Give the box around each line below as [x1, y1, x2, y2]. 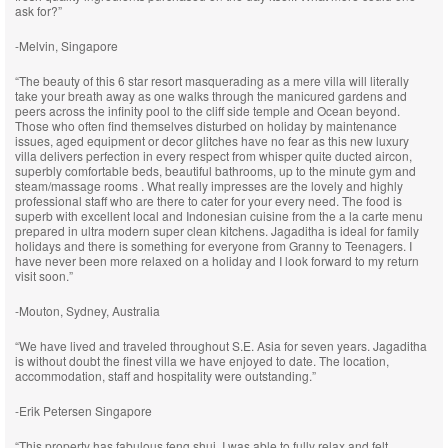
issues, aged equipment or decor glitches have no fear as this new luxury [15, 132, 409, 149]
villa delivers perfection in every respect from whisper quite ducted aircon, [15, 147, 412, 164]
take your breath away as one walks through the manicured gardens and [15, 87, 407, 104]
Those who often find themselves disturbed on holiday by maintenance [15, 117, 397, 134]
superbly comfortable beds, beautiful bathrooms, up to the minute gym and [15, 162, 416, 179]
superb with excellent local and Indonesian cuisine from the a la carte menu [15, 207, 423, 224]
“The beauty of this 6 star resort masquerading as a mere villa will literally [15, 72, 409, 89]
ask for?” [15, 2, 62, 19]
